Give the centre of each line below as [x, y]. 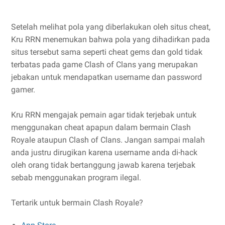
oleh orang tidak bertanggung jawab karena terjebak [103, 165]
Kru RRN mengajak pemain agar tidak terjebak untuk [104, 115]
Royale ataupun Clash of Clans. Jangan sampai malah [108, 140]
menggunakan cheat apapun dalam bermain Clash [101, 127]
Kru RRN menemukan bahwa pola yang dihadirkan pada [110, 39]
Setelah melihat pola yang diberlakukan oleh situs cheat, [111, 27]
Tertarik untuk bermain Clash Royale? [77, 203]
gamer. [23, 90]
